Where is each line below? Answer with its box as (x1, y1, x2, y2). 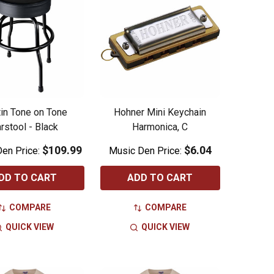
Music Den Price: (108, 145, 184, 157)
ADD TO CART (127, 172, 193, 184)
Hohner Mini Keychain (114, 106, 207, 119)
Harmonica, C (132, 121, 188, 133)
